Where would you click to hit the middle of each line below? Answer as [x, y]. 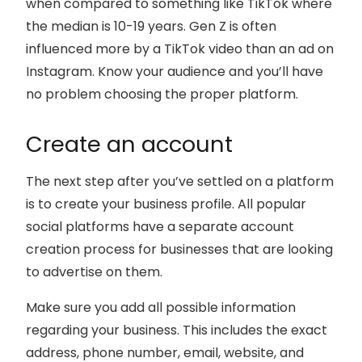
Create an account [129, 145]
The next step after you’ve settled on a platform [180, 182]
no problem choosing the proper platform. [162, 95]
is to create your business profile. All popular [166, 204]
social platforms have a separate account [160, 227]
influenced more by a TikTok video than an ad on [180, 49]
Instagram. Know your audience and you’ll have [175, 72]
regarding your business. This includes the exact [177, 330]
